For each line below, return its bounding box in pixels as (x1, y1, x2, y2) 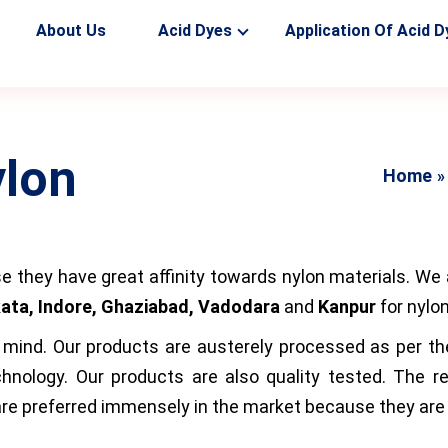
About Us (35, 21, 106, 40)
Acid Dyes (157, 21, 232, 40)
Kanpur (318, 295, 380, 317)
